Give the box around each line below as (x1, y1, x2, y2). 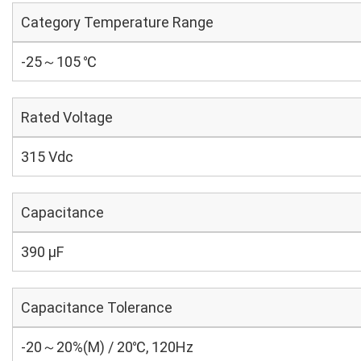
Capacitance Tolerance (21, 299, 172, 316)
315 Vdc (21, 148, 73, 165)
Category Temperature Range (21, 14, 214, 31)
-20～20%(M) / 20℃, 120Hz (21, 338, 193, 355)
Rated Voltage (21, 109, 113, 126)
